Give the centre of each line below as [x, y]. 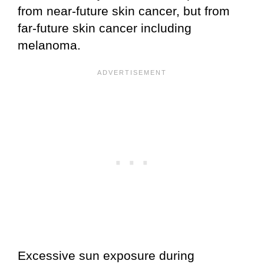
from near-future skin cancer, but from [124, 11]
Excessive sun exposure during [106, 256]
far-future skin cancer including [105, 28]
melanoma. [49, 45]
